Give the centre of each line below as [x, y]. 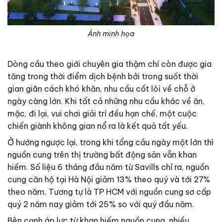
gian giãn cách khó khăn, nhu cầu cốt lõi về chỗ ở [101, 89]
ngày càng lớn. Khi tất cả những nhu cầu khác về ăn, [106, 101]
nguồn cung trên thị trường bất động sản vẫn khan [102, 155]
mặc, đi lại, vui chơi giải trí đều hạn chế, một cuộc [102, 114]
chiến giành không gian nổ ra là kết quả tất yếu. [98, 126]
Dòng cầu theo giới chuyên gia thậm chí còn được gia [110, 64]
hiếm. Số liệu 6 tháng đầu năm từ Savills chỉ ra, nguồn [108, 167]
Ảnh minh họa [111, 33]
